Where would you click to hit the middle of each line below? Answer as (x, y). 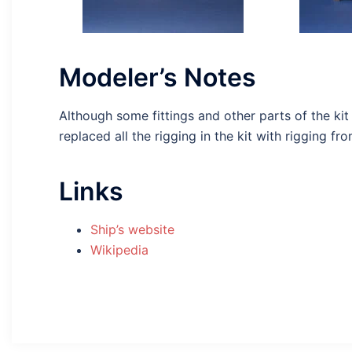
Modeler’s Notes (158, 78)
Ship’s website (132, 229)
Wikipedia (119, 249)
